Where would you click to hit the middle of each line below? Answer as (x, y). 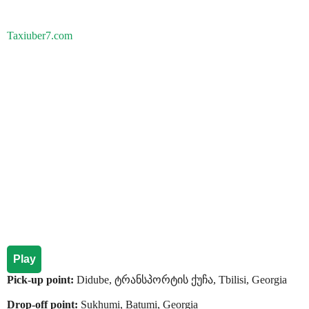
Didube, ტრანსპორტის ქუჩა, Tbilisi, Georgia (182, 280)
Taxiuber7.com (40, 36)
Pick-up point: (42, 280)
